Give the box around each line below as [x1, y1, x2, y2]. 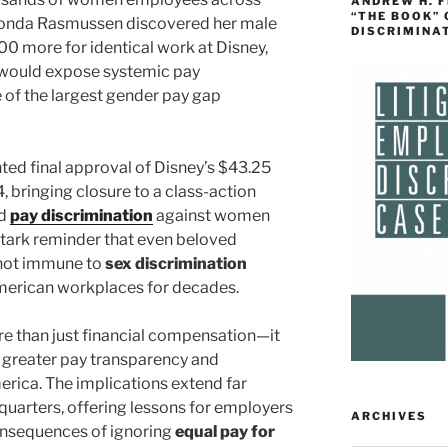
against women [153, 205, 270, 225]
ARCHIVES [350, 409, 427, 424]
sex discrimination [105, 253, 247, 273]
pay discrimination [10, 205, 153, 225]
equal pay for [175, 421, 275, 441]
